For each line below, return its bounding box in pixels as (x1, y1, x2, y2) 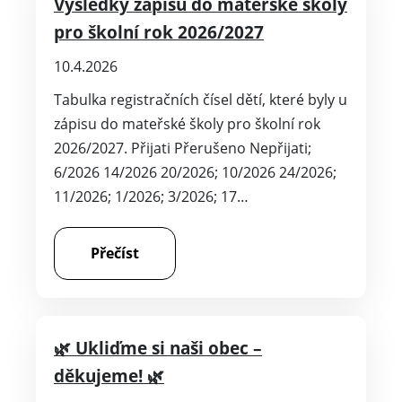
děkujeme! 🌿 (54, 364, 164, 387)
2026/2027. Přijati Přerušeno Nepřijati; (54, 138, 311, 158)
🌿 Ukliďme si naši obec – (54, 336, 262, 359)
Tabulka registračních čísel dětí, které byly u (54, 90, 347, 109)
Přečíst (91, 243, 139, 263)
